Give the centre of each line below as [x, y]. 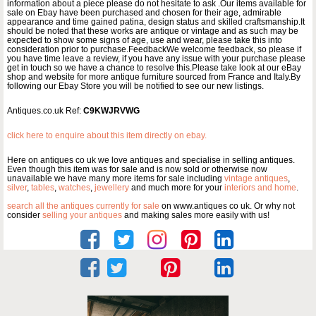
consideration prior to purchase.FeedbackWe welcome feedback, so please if [154, 50]
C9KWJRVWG [111, 111]
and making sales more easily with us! [196, 215]
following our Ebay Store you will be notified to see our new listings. [135, 86]
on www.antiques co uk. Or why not [227, 206]
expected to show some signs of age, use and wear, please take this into [145, 41]
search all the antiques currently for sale [83, 206]
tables [43, 188]
